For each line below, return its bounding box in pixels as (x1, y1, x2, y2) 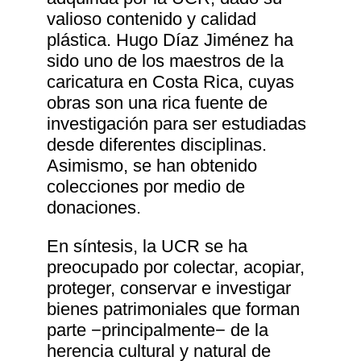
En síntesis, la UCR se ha (47, 236, 248, 257)
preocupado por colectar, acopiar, (47, 257, 305, 278)
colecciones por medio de (47, 176, 246, 197)
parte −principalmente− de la (47, 320, 269, 341)
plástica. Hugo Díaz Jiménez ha (47, 30, 294, 51)
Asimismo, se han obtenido (47, 156, 258, 176)
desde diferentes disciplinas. (47, 135, 268, 156)
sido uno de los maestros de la (47, 51, 284, 72)
